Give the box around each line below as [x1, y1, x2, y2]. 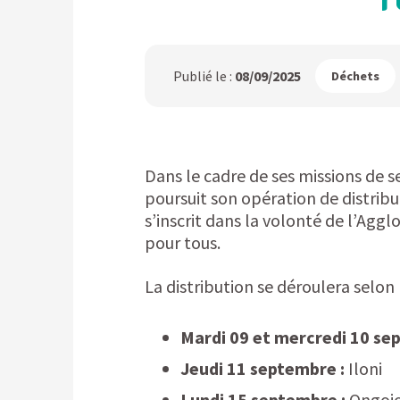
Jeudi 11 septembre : [180, 357, 345, 379]
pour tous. [145, 231, 221, 254]
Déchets [331, 68, 379, 84]
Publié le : [173, 67, 235, 85]
